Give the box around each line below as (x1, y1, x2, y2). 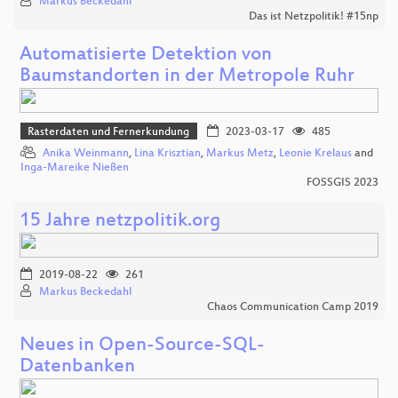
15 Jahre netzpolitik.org (20, 211, 221, 234)
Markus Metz (206, 147, 274, 161)
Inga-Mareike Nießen (20, 162, 129, 175)
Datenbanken (20, 356, 135, 379)
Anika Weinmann (43, 147, 129, 161)
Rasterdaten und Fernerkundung (28, 126, 190, 139)
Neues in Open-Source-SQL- (20, 335, 265, 358)
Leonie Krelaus (279, 147, 352, 161)
